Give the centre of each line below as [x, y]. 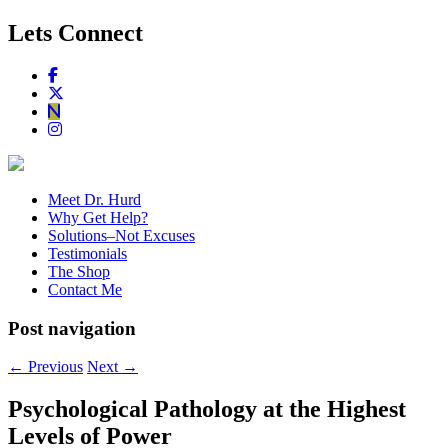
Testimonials [87, 253]
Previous [53, 367]
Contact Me [85, 289]
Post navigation [72, 328]
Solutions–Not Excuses [121, 235]
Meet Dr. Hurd [94, 199]
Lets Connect [75, 32]
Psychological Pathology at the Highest [207, 409]
